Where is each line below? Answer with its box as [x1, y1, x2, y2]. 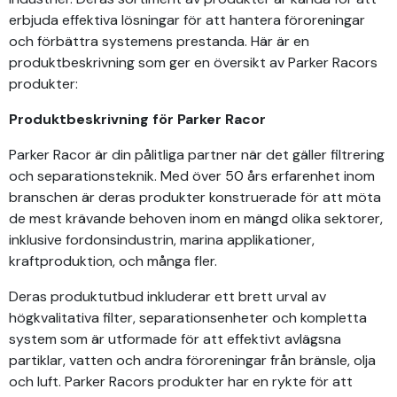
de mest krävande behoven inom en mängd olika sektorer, [9, 208, 383, 228]
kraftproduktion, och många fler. [9, 251, 217, 270]
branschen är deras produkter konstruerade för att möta [9, 187, 381, 206]
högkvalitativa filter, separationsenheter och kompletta [9, 307, 367, 327]
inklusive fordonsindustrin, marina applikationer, [9, 230, 315, 249]
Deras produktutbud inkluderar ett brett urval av [9, 286, 326, 306]
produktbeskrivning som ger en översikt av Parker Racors [9, 52, 378, 72]
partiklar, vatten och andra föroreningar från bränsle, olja [9, 350, 376, 370]
